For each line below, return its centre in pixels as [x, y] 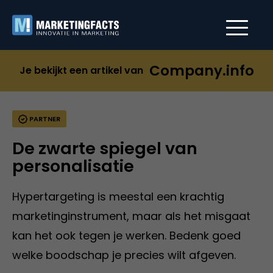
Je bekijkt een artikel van [81, 70]
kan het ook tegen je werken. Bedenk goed [126, 236]
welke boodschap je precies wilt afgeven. [124, 255]
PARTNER [44, 119]
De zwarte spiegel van [105, 148]
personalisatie [73, 166]
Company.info [201, 71]
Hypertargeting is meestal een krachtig [118, 197]
